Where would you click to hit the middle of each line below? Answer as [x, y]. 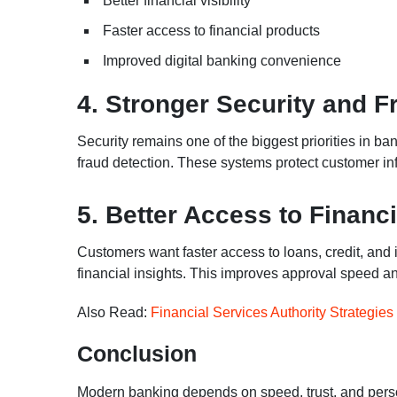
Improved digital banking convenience [222, 60]
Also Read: [114, 312]
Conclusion [137, 354]
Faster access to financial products [211, 30]
